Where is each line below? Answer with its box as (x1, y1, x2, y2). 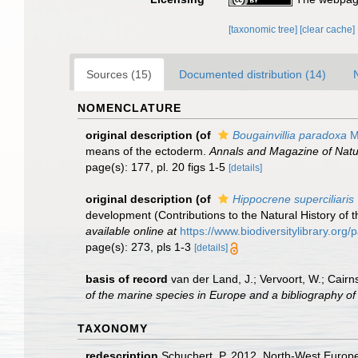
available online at (86, 225, 177, 237)
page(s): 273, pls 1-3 (86, 241, 194, 253)
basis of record (86, 272, 168, 285)
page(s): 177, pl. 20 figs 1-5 (86, 161, 229, 173)
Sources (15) (86, 68, 152, 81)
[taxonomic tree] (229, 24, 300, 35)
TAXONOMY (78, 322, 148, 335)
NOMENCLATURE (78, 101, 181, 114)
